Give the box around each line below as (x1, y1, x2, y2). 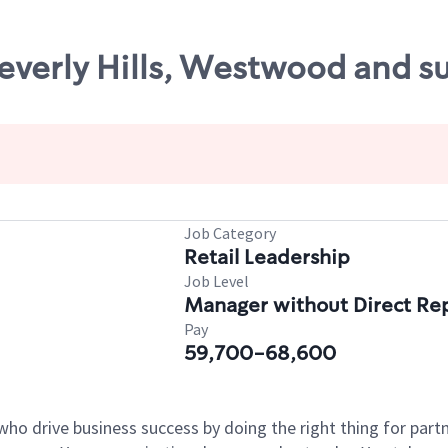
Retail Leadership (184, 244, 350, 270)
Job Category (184, 223, 276, 243)
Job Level (184, 271, 249, 291)
